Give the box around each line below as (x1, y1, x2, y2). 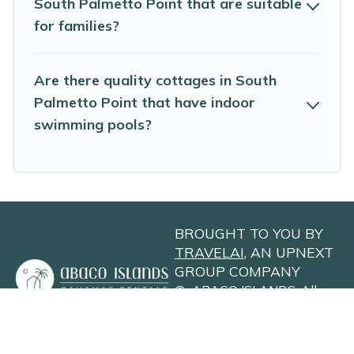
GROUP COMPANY (174, 262, 300, 281)
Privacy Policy (174, 320, 257, 337)
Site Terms (274, 320, 337, 337)
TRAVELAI (174, 243, 244, 262)
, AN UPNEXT (243, 243, 333, 262)
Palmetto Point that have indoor (34, 93, 255, 112)
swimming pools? (34, 115, 152, 134)
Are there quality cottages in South (34, 71, 277, 90)
